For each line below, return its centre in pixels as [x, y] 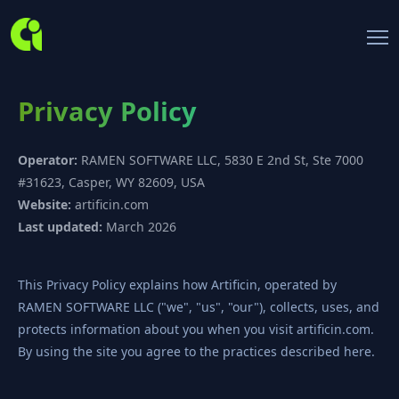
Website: [45, 204]
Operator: [48, 160]
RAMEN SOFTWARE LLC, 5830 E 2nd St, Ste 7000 [220, 160]
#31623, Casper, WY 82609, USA [111, 182]
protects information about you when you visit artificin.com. [196, 329]
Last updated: [60, 227]
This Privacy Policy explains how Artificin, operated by [177, 285]
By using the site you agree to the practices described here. [196, 351]
